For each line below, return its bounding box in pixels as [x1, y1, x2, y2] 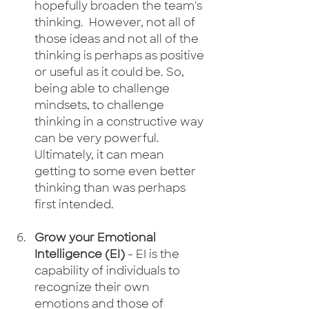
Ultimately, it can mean [34, 148, 167, 163]
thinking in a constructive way [34, 114, 206, 130]
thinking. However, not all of [34, 15, 198, 30]
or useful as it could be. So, [34, 65, 187, 80]
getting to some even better [34, 164, 199, 179]
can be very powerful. [34, 131, 165, 146]
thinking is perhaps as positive [34, 48, 207, 63]
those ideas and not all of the [34, 32, 201, 47]
